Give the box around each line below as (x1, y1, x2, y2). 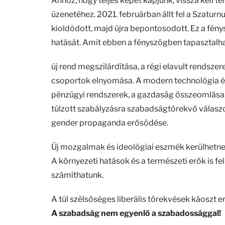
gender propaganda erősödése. (51, 118, 168, 128)
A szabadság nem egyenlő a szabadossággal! (51, 208, 221, 218)
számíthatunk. (51, 170, 103, 180)
